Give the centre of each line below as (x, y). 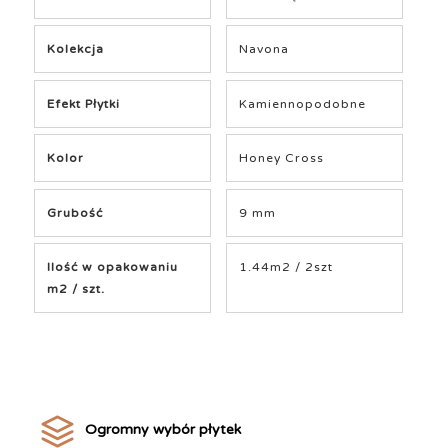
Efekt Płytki (84, 103)
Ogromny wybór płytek (163, 430)
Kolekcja (76, 49)
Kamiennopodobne (303, 103)
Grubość (75, 212)
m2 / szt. (76, 289)
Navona (264, 49)
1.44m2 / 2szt (286, 267)
